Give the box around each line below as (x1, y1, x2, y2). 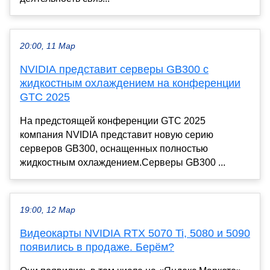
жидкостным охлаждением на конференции (20, 77, 240, 89)
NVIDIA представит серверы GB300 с (20, 63, 209, 75)
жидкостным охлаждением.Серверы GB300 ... (20, 157, 225, 168)
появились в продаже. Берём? (20, 240, 174, 253)
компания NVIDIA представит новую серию (20, 129, 213, 140)
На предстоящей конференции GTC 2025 (20, 115, 206, 126)
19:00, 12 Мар (20, 205, 75, 215)
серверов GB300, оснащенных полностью (20, 143, 208, 154)
